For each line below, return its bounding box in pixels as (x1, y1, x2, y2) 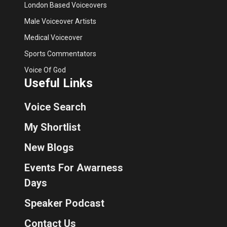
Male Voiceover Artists (24, 17, 96, 25)
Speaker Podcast (24, 197, 104, 209)
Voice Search (24, 101, 86, 113)
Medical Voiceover (24, 33, 83, 42)
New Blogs (24, 141, 74, 154)
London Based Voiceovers (24, 1, 107, 9)
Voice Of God (24, 66, 66, 74)
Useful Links (24, 76, 93, 90)
